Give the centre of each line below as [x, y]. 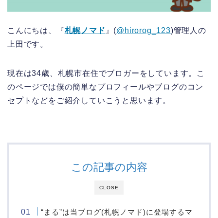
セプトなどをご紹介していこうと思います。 [89, 101]
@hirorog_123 [144, 31]
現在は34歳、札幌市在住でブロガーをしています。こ [106, 73]
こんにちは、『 [36, 31]
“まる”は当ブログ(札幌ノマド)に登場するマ [117, 212]
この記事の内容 [109, 167]
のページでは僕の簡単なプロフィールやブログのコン [106, 87]
